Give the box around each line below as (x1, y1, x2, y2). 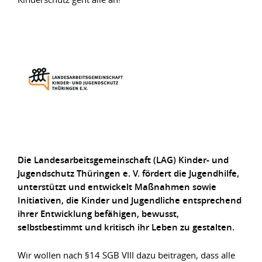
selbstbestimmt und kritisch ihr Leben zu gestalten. (18, 221, 235, 233)
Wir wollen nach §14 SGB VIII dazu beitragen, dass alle (18, 249, 235, 261)
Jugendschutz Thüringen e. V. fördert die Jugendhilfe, (18, 167, 239, 180)
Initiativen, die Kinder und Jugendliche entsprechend (18, 194, 242, 206)
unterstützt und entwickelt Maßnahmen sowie (18, 181, 216, 193)
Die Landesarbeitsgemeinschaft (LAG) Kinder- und (18, 154, 229, 166)
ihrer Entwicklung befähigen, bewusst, (18, 208, 179, 220)
